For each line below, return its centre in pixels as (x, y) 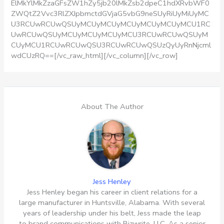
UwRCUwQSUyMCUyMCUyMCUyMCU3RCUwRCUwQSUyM (110, 34)
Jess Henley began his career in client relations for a (112, 192)
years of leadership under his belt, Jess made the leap (112, 213)
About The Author (112, 107)
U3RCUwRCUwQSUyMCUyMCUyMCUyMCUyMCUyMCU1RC (111, 24)
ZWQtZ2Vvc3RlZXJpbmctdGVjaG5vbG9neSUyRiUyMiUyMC (110, 13)
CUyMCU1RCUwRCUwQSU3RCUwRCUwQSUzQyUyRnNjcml (111, 45)
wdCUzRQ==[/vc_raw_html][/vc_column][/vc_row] (95, 55)
